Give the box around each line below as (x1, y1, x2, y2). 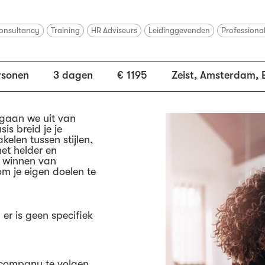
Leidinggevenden (148, 26, 210, 35)
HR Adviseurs (91, 26, 137, 35)
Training (51, 26, 80, 35)
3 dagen (53, 69, 93, 81)
